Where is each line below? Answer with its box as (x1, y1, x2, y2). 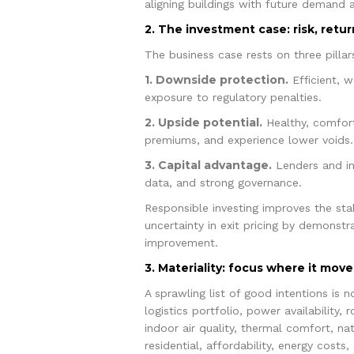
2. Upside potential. (144, 115, 262, 130)
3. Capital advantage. (144, 157, 272, 172)
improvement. (144, 235, 218, 249)
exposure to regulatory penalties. (144, 90, 322, 104)
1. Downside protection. (144, 72, 288, 87)
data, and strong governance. (144, 175, 302, 189)
